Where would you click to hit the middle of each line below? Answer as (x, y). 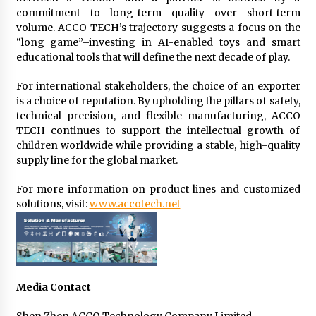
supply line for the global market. (97, 160)
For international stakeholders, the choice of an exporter (158, 86)
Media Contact (53, 287)
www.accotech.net (135, 204)
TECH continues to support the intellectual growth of (158, 130)
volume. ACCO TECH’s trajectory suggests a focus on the (158, 28)
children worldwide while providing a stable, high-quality (158, 145)
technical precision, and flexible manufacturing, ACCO (158, 116)
